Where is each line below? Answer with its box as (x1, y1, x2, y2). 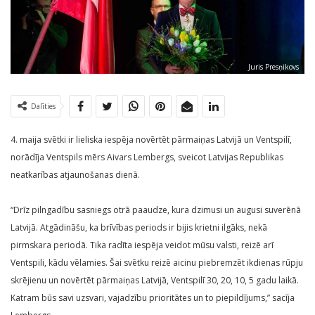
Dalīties (31, 101, 56, 112)
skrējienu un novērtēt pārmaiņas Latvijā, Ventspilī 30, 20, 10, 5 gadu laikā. (11, 274, 299, 287)
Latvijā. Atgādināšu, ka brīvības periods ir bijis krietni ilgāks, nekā (11, 221, 267, 234)
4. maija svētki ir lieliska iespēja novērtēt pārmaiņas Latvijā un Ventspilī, (11, 134, 292, 146)
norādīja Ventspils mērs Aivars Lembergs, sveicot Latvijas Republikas (11, 151, 283, 164)
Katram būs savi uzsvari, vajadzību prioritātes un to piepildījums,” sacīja (11, 292, 295, 304)
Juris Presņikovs (248, 62, 299, 72)
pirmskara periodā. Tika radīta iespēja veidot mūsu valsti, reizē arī (11, 239, 274, 252)
